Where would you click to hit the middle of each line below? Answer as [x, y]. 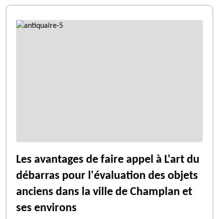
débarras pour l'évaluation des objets [107, 176]
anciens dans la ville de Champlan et [104, 192]
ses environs [46, 208]
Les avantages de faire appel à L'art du [108, 160]
